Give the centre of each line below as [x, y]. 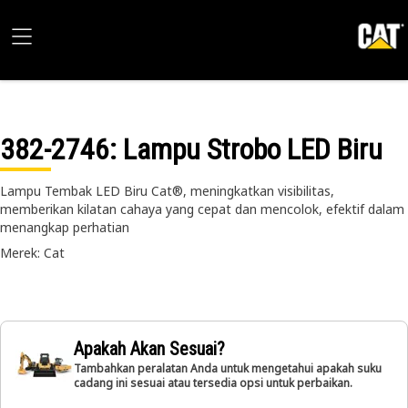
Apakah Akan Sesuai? [149, 349]
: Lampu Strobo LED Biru [246, 149]
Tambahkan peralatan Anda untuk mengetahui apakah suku [228, 368]
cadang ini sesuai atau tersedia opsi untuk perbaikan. [213, 383]
